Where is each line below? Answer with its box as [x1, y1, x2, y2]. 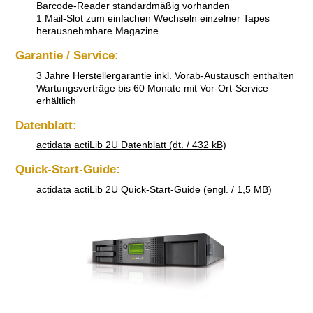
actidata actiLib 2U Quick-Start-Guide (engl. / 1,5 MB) [36, 184, 272, 196]
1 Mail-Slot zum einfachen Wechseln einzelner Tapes [36, 12, 270, 24]
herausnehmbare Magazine [36, 24, 159, 36]
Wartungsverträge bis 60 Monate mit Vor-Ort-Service [36, 82, 268, 94]
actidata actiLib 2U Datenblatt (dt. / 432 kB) [36, 139, 226, 151]
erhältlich [36, 94, 76, 106]
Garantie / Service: [15, 48, 119, 62]
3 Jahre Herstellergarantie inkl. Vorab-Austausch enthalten [36, 69, 294, 81]
